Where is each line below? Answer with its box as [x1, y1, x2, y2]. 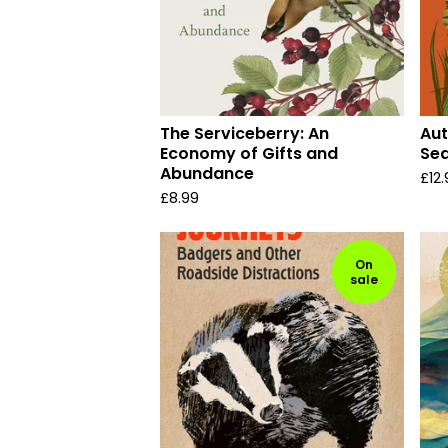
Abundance [160, 162, 254, 185]
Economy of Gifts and [160, 142, 338, 165]
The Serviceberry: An [160, 122, 329, 145]
